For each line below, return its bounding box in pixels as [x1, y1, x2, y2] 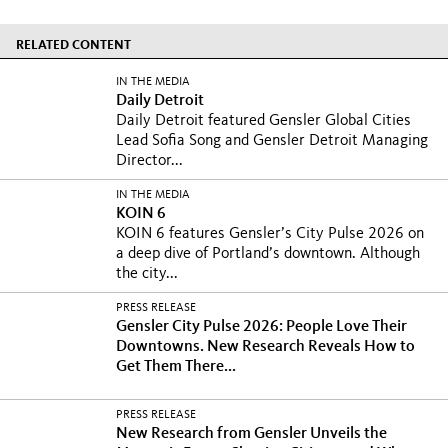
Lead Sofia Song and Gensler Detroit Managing [116, 133, 428, 149]
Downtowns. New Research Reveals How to [116, 339, 415, 355]
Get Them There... [116, 359, 236, 375]
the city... [116, 266, 178, 282]
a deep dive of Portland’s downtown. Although [116, 246, 420, 262]
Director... [116, 153, 183, 169]
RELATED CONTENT [16, 39, 131, 52]
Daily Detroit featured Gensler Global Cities [116, 113, 411, 129]
